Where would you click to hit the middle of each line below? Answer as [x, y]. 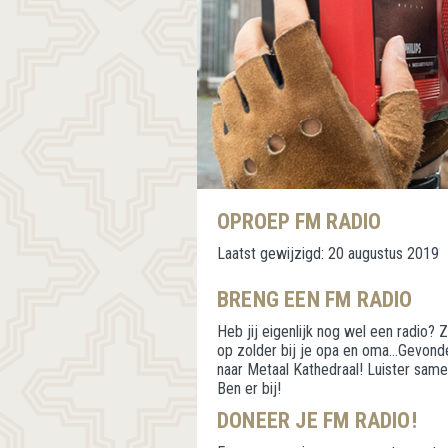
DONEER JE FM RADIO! [319, 420]
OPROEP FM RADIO [299, 221]
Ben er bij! [249, 388]
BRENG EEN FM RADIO [315, 299]
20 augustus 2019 [383, 253]
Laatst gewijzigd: [272, 253]
